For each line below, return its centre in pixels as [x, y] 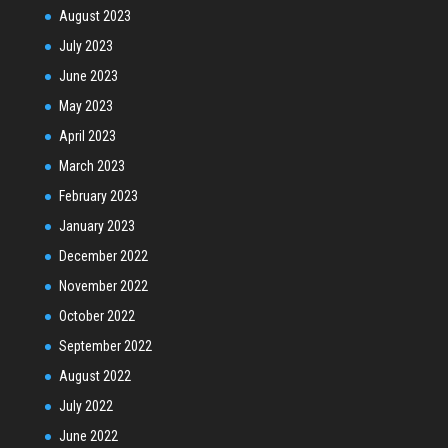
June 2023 [88, 75]
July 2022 [85, 405]
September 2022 [105, 345]
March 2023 [91, 165]
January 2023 [96, 225]
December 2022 [103, 255]
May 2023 [85, 105]
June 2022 [88, 435]
